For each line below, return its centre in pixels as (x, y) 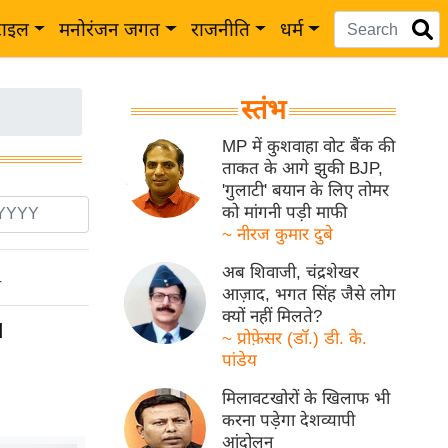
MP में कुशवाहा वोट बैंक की (309, 146)
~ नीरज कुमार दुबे (278, 234)
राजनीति (220, 29)
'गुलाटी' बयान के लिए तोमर (306, 190)
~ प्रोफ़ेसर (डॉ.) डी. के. (295, 338)
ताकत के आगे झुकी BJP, (303, 168)
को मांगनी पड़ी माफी (285, 212)
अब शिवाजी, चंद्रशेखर (291, 272)
